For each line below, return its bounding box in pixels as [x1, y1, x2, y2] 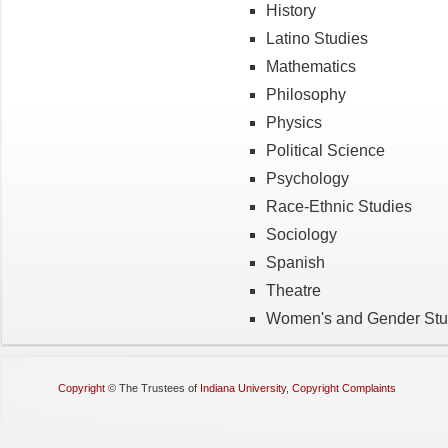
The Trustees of [119, 381, 200, 394]
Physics [266, 113, 322, 131]
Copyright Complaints [292, 381, 396, 394]
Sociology [266, 225, 337, 243]
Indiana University [200, 381, 286, 394]
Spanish [266, 253, 325, 271]
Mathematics [266, 57, 356, 75]
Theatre [266, 281, 321, 299]
